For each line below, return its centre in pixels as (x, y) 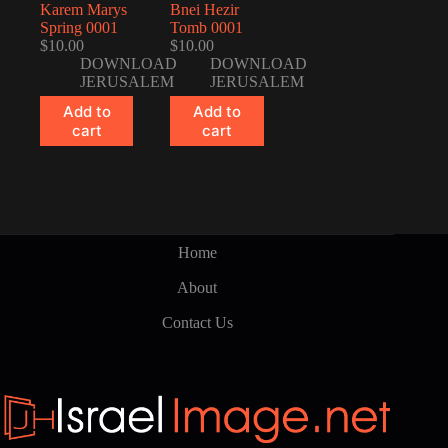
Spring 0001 (79, 28)
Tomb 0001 (207, 28)
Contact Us (197, 322)
